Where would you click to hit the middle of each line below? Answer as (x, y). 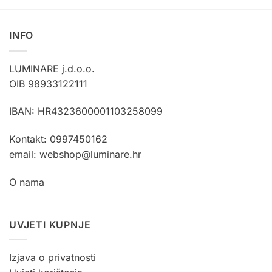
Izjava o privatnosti (53, 258)
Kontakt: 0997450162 (58, 139)
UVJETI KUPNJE (50, 224)
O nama (27, 182)
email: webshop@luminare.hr (75, 155)
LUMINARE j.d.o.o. (52, 68)
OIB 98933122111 (48, 83)
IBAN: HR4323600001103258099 (86, 111)
